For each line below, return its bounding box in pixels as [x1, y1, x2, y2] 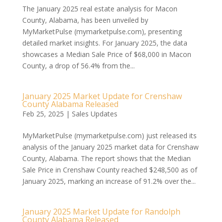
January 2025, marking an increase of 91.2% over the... [22, 176, 196, 186]
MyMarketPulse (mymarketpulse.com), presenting [22, 27, 182, 36]
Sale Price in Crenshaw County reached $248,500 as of [22, 165, 197, 174]
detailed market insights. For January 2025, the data [22, 38, 187, 48]
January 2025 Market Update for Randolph [22, 206, 180, 217]
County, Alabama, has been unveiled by [22, 15, 148, 25]
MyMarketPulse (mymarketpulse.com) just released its [22, 131, 197, 140]
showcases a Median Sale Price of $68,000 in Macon [22, 50, 191, 59]
